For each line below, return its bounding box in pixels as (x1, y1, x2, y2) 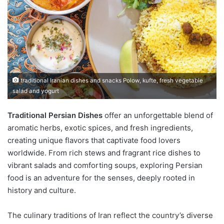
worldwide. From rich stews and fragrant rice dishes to (7, 147, 200, 157)
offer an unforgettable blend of (102, 110, 213, 120)
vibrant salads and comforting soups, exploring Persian (7, 160, 202, 170)
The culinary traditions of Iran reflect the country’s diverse (7, 210, 213, 220)
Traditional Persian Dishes (7, 110, 102, 120)
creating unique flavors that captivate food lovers (7, 135, 180, 145)
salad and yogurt (12, 87, 59, 94)
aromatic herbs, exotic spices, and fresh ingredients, (7, 122, 193, 132)
